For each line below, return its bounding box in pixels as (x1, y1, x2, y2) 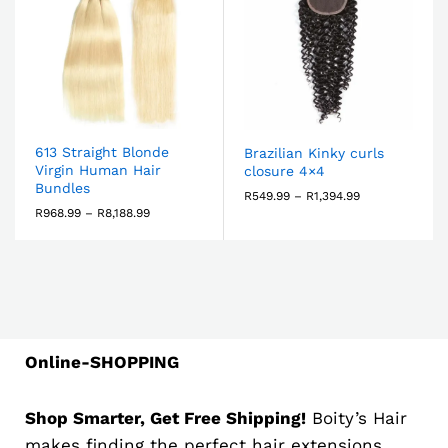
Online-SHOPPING (25, 351, 179, 372)
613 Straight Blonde (35, 143, 169, 160)
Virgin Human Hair (35, 161, 161, 178)
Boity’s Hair (306, 407, 407, 428)
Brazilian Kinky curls (244, 144, 384, 161)
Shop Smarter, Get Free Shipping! (25, 407, 306, 428)
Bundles (35, 179, 90, 196)
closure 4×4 (244, 162, 325, 179)
